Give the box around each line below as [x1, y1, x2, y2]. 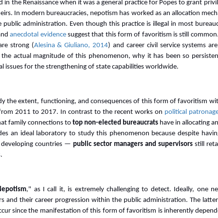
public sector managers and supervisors [73, 141, 193, 148]
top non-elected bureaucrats [72, 119, 158, 127]
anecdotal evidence [10, 31, 66, 38]
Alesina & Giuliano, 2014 [34, 42, 109, 49]
